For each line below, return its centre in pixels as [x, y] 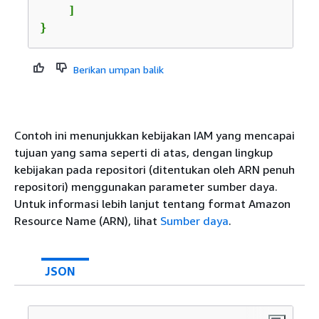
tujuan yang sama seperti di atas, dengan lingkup [143, 152]
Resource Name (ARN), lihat [87, 220]
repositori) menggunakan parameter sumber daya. [146, 186]
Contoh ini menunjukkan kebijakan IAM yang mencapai [155, 135]
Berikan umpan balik [118, 69]
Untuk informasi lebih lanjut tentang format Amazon [152, 203]
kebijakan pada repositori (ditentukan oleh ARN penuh [155, 169]
